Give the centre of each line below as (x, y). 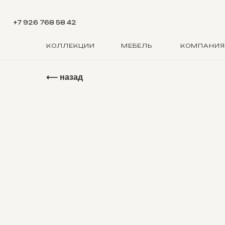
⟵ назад (65, 77)
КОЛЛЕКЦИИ (71, 46)
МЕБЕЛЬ (137, 46)
